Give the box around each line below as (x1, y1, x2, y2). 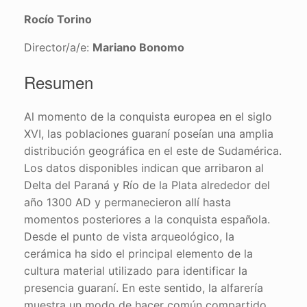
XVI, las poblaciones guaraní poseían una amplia (24, 127, 273, 141)
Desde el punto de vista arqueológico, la (24, 230, 234, 244)
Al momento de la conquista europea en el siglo (24, 110, 272, 124)
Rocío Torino (24, 12, 92, 27)
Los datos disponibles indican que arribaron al (24, 161, 264, 175)
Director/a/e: (24, 40, 93, 55)
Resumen (24, 70, 93, 95)
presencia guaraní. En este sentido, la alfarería (24, 281, 263, 295)
